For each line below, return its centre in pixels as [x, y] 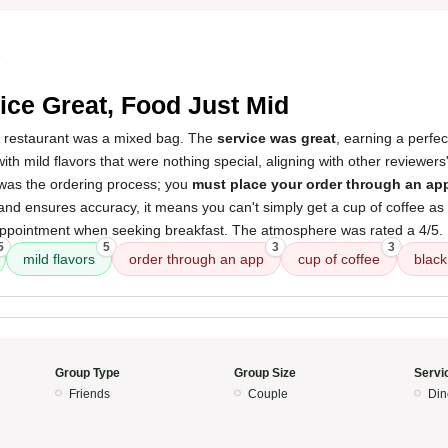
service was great [276, 138]
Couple [268, 394]
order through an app [196, 259]
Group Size [265, 373]
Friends [89, 394]
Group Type [87, 373]
